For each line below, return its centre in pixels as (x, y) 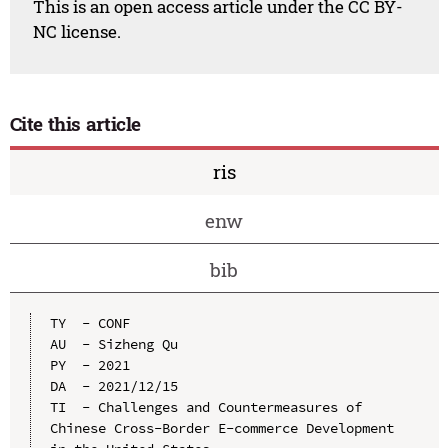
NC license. (77, 32)
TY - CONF (89, 322)
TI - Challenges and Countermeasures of (205, 406)
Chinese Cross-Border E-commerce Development (221, 427)
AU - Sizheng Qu (113, 343)
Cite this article (75, 124)
